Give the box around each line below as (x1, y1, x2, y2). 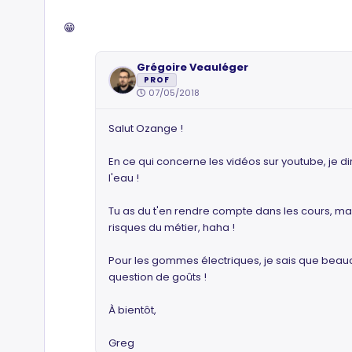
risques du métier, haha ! (108, 220, 235, 235)
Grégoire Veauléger (137, 60, 248, 75)
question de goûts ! (108, 269, 207, 284)
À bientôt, (108, 302, 156, 317)
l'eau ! (108, 170, 139, 185)
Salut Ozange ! (108, 121, 183, 136)
